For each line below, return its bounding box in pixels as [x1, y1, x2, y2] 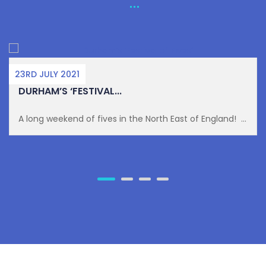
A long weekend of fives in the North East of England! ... [18, 113, 246, 125]
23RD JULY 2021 [15, 68, 80, 80]
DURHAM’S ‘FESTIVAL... [18, 84, 122, 98]
